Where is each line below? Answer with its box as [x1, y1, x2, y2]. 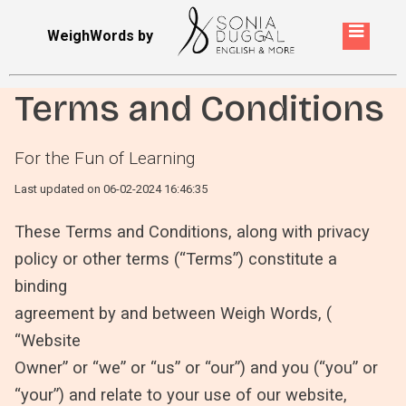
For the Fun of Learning [14, 148, 195, 169]
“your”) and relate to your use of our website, [14, 384, 347, 404]
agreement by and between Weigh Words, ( [14, 303, 332, 323]
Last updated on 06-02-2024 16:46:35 [14, 182, 208, 197]
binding [14, 275, 67, 295]
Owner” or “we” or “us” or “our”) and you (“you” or [14, 357, 378, 377]
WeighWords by [46, 26, 153, 44]
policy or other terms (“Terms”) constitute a [14, 248, 337, 268]
